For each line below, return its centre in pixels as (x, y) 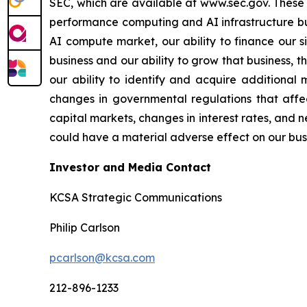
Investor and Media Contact (130, 167)
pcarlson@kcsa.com (102, 257)
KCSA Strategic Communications (136, 197)
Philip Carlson (85, 227)
